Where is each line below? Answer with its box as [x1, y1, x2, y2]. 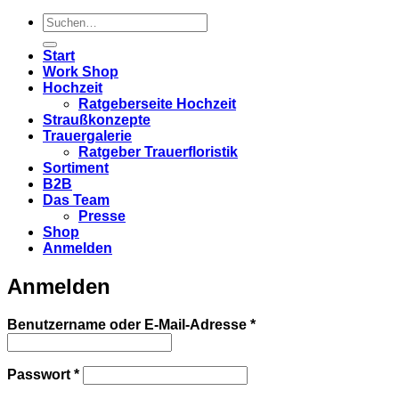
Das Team [43, 192, 110, 208]
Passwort [7, 366, 74, 382]
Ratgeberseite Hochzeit [78, 96, 236, 111]
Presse [78, 208, 126, 224]
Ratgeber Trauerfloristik [78, 144, 238, 159]
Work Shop [43, 64, 118, 79]
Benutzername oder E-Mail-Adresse [7, 316, 250, 332]
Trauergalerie [43, 128, 132, 143]
